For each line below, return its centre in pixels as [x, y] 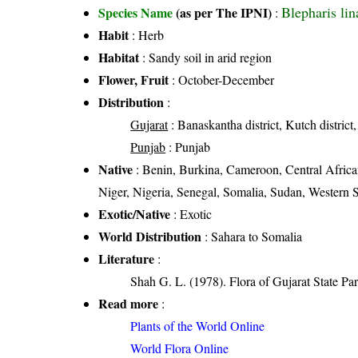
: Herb [147, 35]
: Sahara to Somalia [252, 237]
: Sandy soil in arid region [206, 58]
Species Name [137, 13]
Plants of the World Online [198, 326]
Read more [129, 304]
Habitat [119, 58]
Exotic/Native [135, 214]
